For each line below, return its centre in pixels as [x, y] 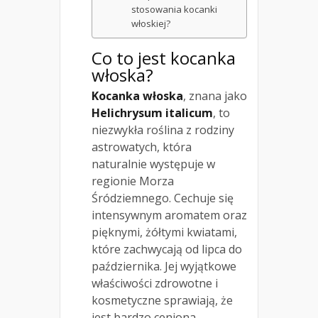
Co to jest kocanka [164, 57]
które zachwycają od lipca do [167, 249]
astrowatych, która [142, 147]
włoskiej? [151, 23]
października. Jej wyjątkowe [164, 266]
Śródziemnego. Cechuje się [163, 198]
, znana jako [215, 95]
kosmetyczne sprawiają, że [162, 300]
